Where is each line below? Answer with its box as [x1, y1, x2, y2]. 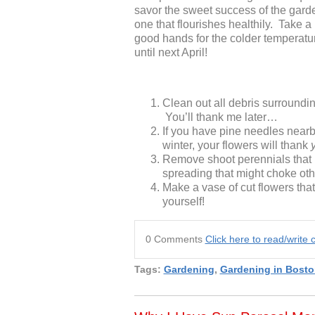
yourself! [162, 195, 205, 208]
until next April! [134, 46, 207, 59]
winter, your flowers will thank [162, 139, 311, 152]
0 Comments [145, 233, 205, 245]
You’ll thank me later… [162, 111, 278, 124]
